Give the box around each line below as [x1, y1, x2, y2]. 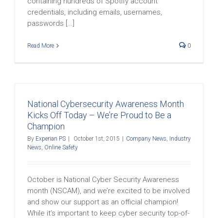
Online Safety [44, 144, 78, 151]
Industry [169, 135, 191, 142]
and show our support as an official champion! [27, 198, 178, 206]
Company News [126, 135, 166, 142]
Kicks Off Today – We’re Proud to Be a [27, 110, 171, 120]
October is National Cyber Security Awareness [27, 175, 179, 184]
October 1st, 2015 [73, 135, 120, 142]
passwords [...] [27, 19, 74, 28]
